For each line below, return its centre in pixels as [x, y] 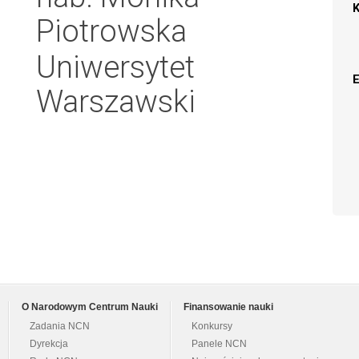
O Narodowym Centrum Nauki [90, 307]
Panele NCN [219, 344]
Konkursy [212, 327]
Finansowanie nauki [228, 307]
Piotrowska [111, 31]
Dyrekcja [49, 344]
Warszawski [116, 101]
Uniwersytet [115, 67]
